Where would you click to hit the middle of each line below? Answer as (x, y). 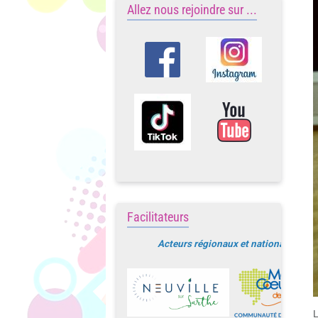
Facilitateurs (158, 217)
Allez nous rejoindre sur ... (192, 10)
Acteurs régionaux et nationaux (226, 244)
